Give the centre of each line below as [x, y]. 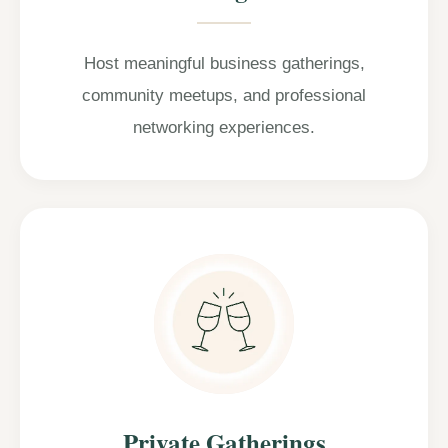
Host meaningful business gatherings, [224, 63]
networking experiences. [224, 127]
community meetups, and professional [224, 95]
